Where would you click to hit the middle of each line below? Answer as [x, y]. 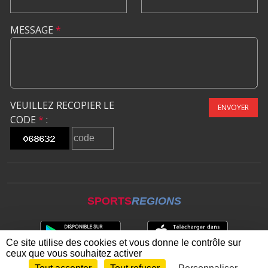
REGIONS [156, 201]
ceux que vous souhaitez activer [74, 253]
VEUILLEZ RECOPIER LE [62, 105]
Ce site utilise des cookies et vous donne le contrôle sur [124, 243]
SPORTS [109, 201]
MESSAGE [33, 30]
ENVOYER [233, 107]
